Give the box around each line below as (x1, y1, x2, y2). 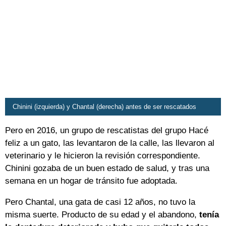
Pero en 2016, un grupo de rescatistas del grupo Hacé (5, 125, 208, 135)
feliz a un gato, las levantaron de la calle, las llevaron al (5, 138, 214, 148)
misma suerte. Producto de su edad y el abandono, (5, 209, 199, 219)
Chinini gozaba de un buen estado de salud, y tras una (5, 163, 209, 173)
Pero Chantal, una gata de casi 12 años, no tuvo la (5, 197, 195, 207)
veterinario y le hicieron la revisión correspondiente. (5, 150, 200, 160)
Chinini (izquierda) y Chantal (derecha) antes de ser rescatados (13, 102, 196, 110)
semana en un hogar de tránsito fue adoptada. (5, 176, 178, 186)
